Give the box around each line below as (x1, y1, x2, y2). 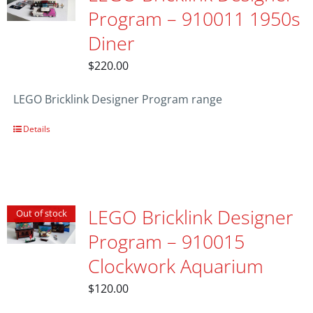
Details (22, 122, 50, 135)
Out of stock (15, 207, 67, 220)
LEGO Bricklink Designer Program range (13, 91, 222, 107)
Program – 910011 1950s (87, 6, 300, 31)
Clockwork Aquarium (87, 253, 263, 279)
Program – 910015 (87, 228, 245, 254)
